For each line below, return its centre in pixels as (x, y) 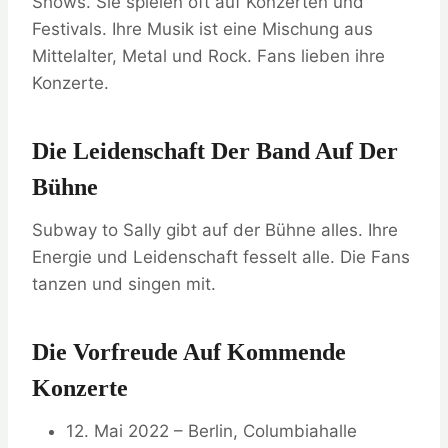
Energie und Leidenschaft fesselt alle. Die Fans (221, 256)
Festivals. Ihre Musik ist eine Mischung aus (202, 28)
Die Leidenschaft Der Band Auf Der (215, 150)
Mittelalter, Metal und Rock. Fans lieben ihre (208, 55)
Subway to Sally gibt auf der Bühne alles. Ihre (215, 229)
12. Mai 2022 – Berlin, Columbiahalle (211, 430)
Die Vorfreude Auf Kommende (189, 351)
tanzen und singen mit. (124, 283)
